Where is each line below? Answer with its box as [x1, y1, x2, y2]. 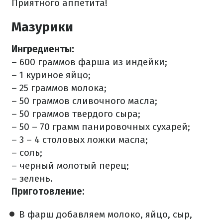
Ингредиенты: [11, 43, 74, 55]
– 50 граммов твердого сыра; [11, 108, 140, 119]
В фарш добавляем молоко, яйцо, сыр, [19, 209, 192, 220]
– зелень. [11, 173, 53, 184]
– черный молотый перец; [11, 160, 129, 171]
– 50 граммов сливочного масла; [11, 95, 157, 107]
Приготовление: [11, 186, 84, 197]
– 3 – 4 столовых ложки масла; [11, 134, 148, 145]
